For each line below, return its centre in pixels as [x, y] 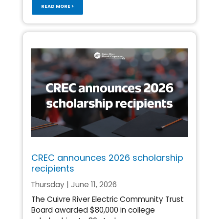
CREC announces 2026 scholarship [107, 158]
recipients [53, 169]
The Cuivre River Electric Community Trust [107, 199]
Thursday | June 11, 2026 [74, 184]
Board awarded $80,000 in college [93, 210]
